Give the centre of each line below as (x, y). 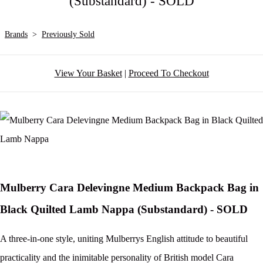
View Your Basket (88, 73)
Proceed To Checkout (168, 73)
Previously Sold (68, 35)
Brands (16, 35)
